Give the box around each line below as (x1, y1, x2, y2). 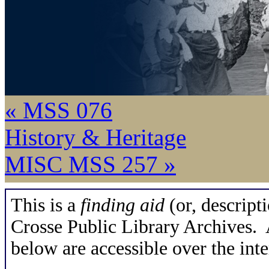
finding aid (80, 195, 165, 216)
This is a (11, 195, 80, 216)
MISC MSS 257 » (5, 151, 176, 177)
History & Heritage (5, 124, 186, 150)
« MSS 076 (5, 97, 112, 123)
